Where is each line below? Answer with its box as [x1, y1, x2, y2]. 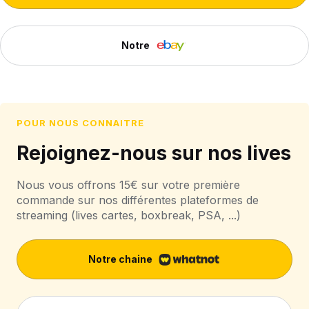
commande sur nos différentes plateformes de [17, 193, 259, 208]
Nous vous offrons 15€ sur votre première [17, 178, 240, 192]
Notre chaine [88, 253, 152, 266]
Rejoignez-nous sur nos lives [17, 141, 291, 166]
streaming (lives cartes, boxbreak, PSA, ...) [17, 208, 241, 223]
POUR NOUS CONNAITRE [17, 117, 144, 129]
